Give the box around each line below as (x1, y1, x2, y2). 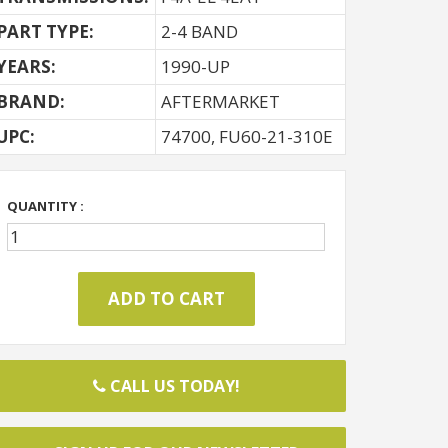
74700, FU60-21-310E (161, 125, 333, 148)
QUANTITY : (7, 197, 84, 215)
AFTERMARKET (161, 90, 280, 113)
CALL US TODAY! (105, 375, 240, 397)
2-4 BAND (161, 20, 238, 43)
